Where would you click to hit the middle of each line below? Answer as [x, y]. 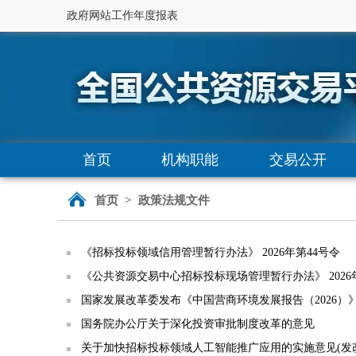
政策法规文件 [174, 200]
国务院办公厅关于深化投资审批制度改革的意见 [198, 324]
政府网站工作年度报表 [122, 15]
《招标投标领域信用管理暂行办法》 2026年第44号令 [211, 252]
